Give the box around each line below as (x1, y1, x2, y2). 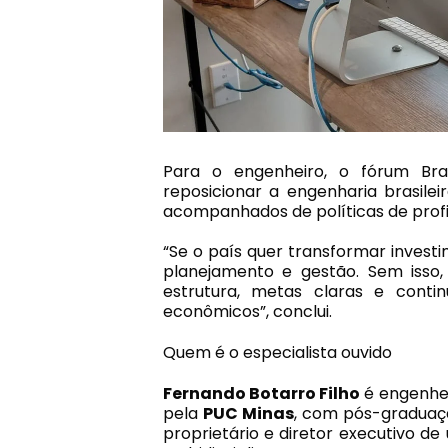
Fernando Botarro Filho (162, 382, 361, 406)
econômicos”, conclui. (162, 300, 332, 324)
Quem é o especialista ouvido (162, 341, 392, 365)
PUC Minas (202, 402, 294, 426)
